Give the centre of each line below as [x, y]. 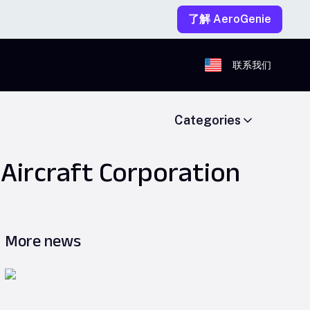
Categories [208, 120]
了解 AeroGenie [230, 19]
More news [43, 240]
